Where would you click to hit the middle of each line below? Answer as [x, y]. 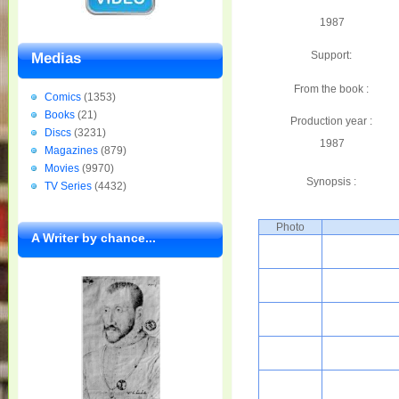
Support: [331, 55]
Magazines [71, 151]
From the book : [331, 89]
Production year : [331, 121]
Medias [56, 58]
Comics [63, 97]
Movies [62, 168]
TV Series [68, 186]
